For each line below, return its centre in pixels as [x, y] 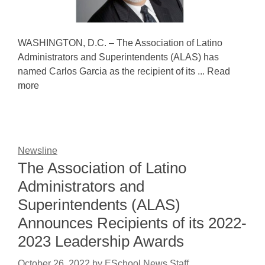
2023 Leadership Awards [101, 241]
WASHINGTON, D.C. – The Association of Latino [120, 43]
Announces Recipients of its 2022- [132, 223]
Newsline [38, 151]
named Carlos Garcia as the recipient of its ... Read [124, 71]
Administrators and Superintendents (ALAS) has [118, 57]
